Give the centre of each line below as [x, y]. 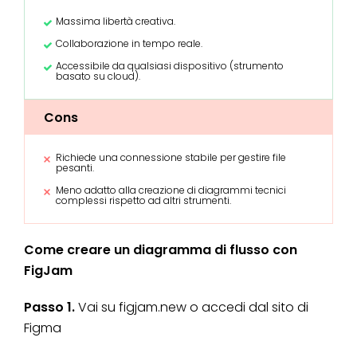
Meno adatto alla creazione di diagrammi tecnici [171, 190]
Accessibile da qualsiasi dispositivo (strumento [170, 66]
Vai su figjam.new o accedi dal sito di [193, 308]
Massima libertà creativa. [116, 22]
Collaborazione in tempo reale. [129, 44]
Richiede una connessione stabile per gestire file [171, 158]
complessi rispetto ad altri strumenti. [143, 201]
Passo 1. [51, 308]
